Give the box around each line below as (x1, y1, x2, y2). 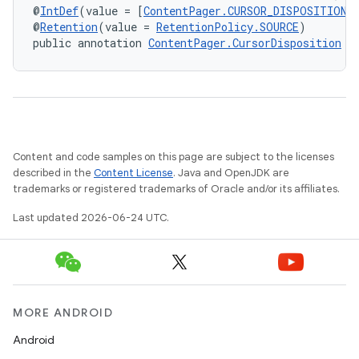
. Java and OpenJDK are (173, 166, 289, 179)
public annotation (33, 35, 148, 50)
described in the (13, 166, 94, 179)
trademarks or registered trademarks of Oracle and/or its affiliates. (13, 182, 340, 196)
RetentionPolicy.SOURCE (156, 19, 299, 34)
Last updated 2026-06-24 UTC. (13, 211, 169, 224)
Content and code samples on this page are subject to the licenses (13, 150, 334, 163)
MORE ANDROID (13, 305, 113, 320)
